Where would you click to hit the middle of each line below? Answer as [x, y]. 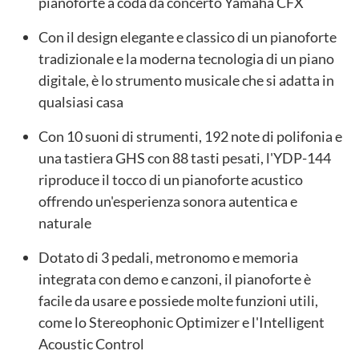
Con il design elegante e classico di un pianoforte [188, 37]
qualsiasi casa [81, 102]
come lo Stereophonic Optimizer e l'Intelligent [182, 323]
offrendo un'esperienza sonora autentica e [168, 202]
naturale [65, 223]
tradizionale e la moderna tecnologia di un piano [186, 59]
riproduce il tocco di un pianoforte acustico [171, 180]
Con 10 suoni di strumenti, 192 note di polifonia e [190, 137]
